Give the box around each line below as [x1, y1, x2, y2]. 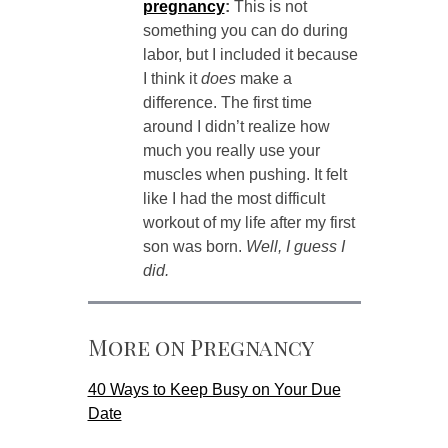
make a [235, 70, 292, 88]
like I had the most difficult [142, 190, 325, 208]
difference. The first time [142, 94, 312, 112]
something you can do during [142, 22, 348, 40]
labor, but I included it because [142, 46, 358, 64]
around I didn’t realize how [142, 118, 330, 136]
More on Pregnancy [87, 332, 314, 363]
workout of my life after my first [142, 214, 355, 232]
